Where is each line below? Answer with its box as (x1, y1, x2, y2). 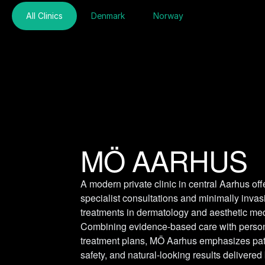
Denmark (91, 11, 125, 21)
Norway (153, 11, 183, 21)
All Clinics (26, 11, 63, 21)
